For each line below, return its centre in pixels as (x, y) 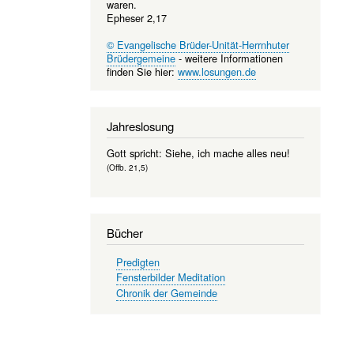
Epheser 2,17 (136, 17)
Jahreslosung (140, 126)
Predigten (138, 262)
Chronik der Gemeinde (167, 292)
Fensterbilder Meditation (171, 277)
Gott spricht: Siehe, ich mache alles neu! (198, 153)
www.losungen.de (217, 71)
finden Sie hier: (142, 71)
